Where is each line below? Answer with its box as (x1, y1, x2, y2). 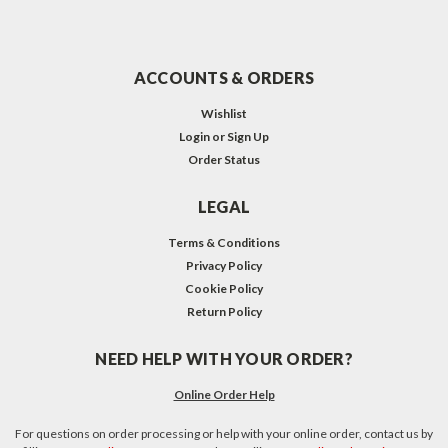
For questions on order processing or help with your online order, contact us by (15, 426, 433, 442)
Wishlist (201, 106, 247, 122)
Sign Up (227, 129, 270, 145)
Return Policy (186, 304, 262, 320)
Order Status (188, 152, 260, 168)
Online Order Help (173, 387, 275, 403)
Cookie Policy (185, 281, 263, 297)
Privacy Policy (186, 258, 262, 274)
